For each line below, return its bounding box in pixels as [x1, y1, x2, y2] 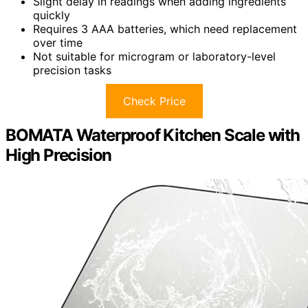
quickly [33, 8, 70, 22]
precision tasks [33, 63, 111, 77]
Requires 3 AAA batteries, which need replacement [33, 21, 297, 36]
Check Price [122, 93, 186, 108]
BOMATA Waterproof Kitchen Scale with [5, 124, 300, 145]
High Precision [5, 144, 112, 165]
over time [33, 35, 82, 49]
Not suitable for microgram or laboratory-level [33, 49, 276, 63]
